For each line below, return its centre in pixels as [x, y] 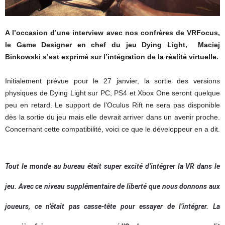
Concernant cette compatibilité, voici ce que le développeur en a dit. [113, 129]
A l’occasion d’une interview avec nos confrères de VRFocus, [113, 33]
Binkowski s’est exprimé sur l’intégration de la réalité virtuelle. [112, 57]
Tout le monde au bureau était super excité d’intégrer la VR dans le [113, 166]
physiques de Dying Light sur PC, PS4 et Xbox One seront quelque [113, 93]
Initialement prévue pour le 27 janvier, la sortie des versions [113, 81]
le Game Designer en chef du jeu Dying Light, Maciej [113, 45]
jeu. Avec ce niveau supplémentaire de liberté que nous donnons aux [113, 187]
